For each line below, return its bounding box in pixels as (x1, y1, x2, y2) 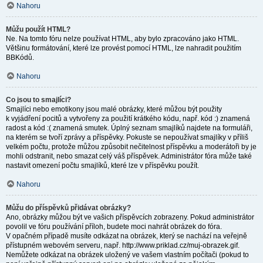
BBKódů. (6, 53, 34, 62)
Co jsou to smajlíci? (6, 96, 71, 104)
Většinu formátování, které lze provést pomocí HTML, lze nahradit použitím (6, 44, 241, 52)
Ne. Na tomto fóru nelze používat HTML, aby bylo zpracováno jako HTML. (6, 35, 239, 43)
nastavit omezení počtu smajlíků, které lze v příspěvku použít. (6, 161, 199, 170)
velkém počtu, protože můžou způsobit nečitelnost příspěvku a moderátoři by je (6, 143, 257, 151)
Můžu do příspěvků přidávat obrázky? (6, 204, 131, 212)
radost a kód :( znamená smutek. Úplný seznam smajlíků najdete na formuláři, (6, 124, 252, 132)
